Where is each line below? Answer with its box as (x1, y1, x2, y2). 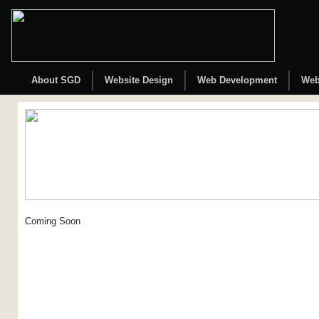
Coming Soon (25, 216, 80, 226)
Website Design (105, 75, 173, 85)
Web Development (197, 75, 277, 85)
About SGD (31, 75, 80, 85)
